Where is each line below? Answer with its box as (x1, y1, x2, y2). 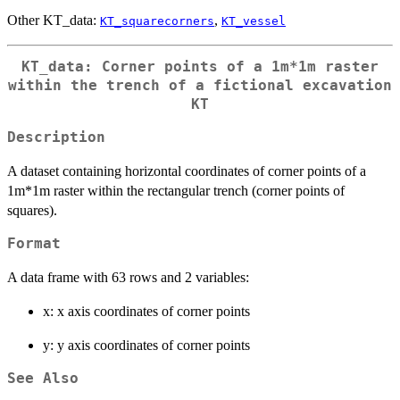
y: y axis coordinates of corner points (43, 337, 250, 353)
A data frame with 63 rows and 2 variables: (7, 269, 249, 285)
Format (7, 235, 61, 252)
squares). (7, 202, 57, 218)
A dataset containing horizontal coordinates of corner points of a (7, 162, 366, 179)
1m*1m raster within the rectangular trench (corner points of (7, 182, 345, 198)
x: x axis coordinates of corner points (43, 303, 250, 319)
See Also (7, 370, 79, 387)
